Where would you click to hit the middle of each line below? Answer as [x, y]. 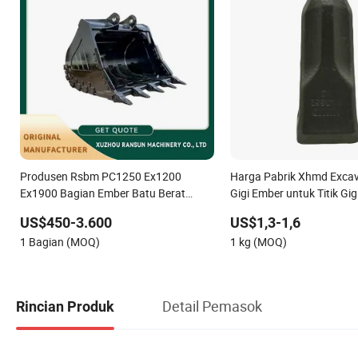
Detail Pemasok [212, 306]
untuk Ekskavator [64, 210]
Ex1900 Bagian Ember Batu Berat [103, 193]
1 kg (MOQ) [258, 242]
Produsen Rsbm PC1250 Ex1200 [101, 177]
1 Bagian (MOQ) [60, 242]
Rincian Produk [65, 306]
